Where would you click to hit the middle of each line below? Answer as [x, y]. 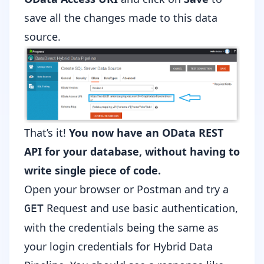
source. [42, 37]
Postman [159, 189]
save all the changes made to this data [121, 18]
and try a [205, 189]
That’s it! [47, 132]
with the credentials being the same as [121, 227]
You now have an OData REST [146, 132]
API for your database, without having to [132, 151]
